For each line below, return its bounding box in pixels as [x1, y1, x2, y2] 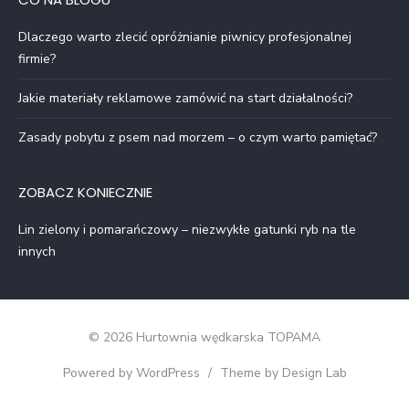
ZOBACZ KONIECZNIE [18, 183, 152, 203]
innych [18, 243, 56, 261]
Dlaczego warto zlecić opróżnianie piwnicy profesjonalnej [18, 28, 351, 47]
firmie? [18, 50, 56, 68]
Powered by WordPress [62, 364, 200, 383]
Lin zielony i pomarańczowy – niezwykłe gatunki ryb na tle [18, 221, 356, 239]
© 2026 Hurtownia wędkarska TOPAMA [89, 329, 320, 347]
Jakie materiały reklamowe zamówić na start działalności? [18, 89, 352, 108]
